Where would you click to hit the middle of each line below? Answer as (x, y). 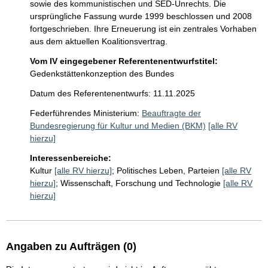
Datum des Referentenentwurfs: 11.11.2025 (112, 93)
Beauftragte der (171, 113)
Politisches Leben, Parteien (168, 170)
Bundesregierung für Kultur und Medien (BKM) (118, 126)
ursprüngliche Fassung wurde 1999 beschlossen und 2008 (142, 16)
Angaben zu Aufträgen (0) (71, 246)
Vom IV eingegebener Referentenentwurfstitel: (124, 61)
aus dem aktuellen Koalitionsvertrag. (99, 41)
